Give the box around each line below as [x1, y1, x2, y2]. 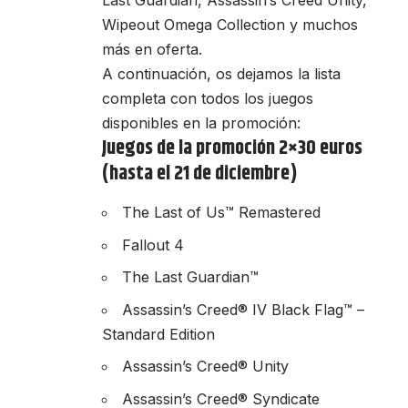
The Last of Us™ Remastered [122, 203, 321, 222]
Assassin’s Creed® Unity [122, 357, 289, 376]
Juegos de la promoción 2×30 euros [102, 132, 362, 164]
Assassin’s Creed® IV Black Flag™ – [122, 300, 364, 319]
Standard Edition [102, 324, 215, 343]
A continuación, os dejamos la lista [102, 64, 341, 83]
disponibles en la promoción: [102, 113, 301, 132]
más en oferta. [102, 39, 202, 58]
